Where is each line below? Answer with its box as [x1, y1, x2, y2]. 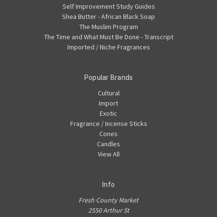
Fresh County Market [78, 196, 139, 205]
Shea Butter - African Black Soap [62, 12, 155, 21]
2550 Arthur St [88, 206, 129, 215]
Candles [97, 139, 120, 149]
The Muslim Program [79, 22, 138, 31]
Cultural [97, 89, 120, 98]
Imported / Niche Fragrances [67, 43, 150, 52]
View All [97, 150, 120, 159]
